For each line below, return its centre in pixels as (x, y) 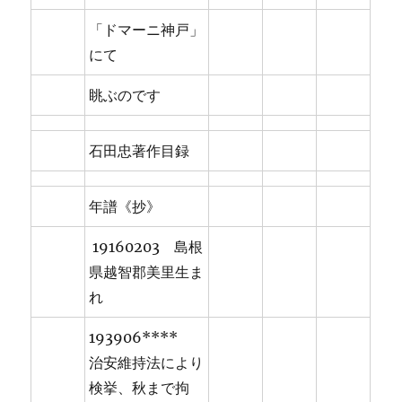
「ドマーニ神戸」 (147, 30)
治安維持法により (147, 363)
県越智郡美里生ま (147, 272)
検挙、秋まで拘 (140, 388)
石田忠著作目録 (140, 151)
